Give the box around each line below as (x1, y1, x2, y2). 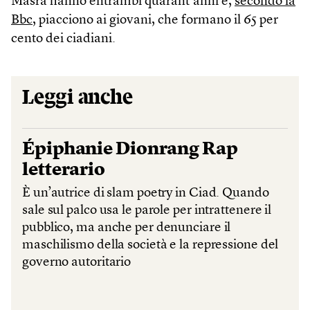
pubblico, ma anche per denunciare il (22, 221, 231, 235)
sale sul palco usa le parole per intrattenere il (22, 203, 272, 217)
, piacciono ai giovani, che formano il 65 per (33, 13, 278, 27)
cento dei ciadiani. (11, 32, 116, 46)
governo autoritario (22, 255, 131, 269)
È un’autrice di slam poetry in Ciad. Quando (22, 186, 269, 200)
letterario (22, 161, 106, 179)
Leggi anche (22, 86, 133, 108)
